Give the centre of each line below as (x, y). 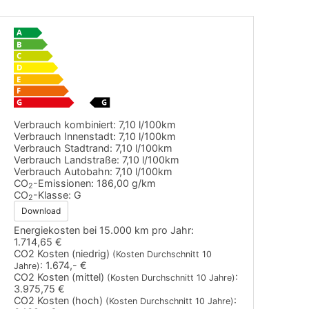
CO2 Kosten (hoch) (60, 300)
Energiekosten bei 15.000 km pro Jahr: (104, 230)
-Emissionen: (64, 183)
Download (41, 210)
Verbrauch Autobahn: (63, 171)
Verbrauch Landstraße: (67, 159)
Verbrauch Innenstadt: (65, 136)
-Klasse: (52, 195)
